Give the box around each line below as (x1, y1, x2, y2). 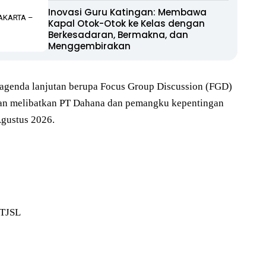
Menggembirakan (48, 40, 131, 52)
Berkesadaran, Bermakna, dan (48, 28, 188, 41)
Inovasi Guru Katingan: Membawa (48, 6, 207, 18)
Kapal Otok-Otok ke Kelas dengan (48, 17, 205, 30)
